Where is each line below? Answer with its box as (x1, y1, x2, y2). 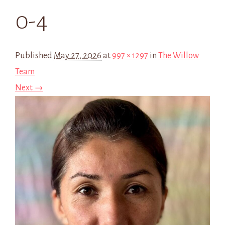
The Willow (158, 51, 199, 60)
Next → (15, 83, 43, 92)
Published (15, 51, 54, 60)
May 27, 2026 (54, 51, 101, 60)
